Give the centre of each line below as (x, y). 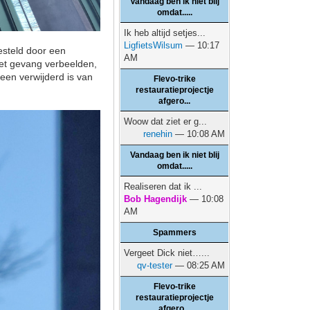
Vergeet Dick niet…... (167, 253)
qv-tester (155, 265)
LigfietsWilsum (154, 45)
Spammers (174, 232)
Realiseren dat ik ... (163, 186)
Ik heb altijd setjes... (165, 33)
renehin (158, 134)
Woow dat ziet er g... (166, 121)
